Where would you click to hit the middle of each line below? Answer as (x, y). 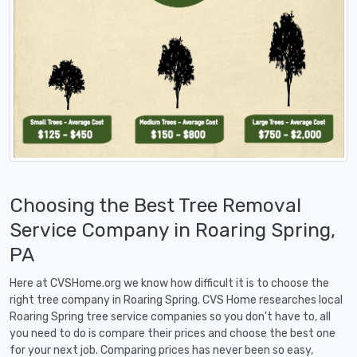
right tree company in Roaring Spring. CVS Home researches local (176, 300)
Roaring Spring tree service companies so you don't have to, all (170, 316)
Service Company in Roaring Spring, (173, 229)
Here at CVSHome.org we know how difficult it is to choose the (169, 283)
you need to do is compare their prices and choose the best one (173, 333)
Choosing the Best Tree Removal (155, 205)
